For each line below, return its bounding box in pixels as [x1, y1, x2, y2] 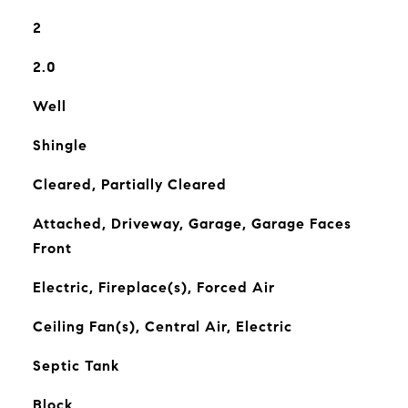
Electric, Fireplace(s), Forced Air [32, 279, 275, 296]
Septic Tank [32, 357, 119, 374]
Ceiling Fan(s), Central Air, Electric [32, 318, 292, 335]
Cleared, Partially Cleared [32, 176, 227, 193]
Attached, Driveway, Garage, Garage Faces [32, 215, 352, 232]
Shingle [32, 137, 87, 154]
